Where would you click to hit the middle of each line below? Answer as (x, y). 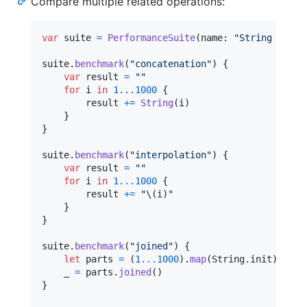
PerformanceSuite (151, 37)
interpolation (171, 155)
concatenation (171, 63)
